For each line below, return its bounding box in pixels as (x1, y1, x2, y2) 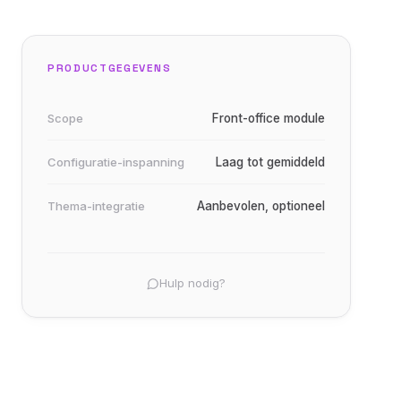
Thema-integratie (47, 199, 145, 213)
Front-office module (212, 111, 325, 125)
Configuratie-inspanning (47, 155, 184, 169)
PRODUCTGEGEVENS (47, 61, 172, 75)
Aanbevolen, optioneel (197, 199, 325, 213)
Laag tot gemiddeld (216, 155, 325, 169)
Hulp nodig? (159, 276, 226, 290)
